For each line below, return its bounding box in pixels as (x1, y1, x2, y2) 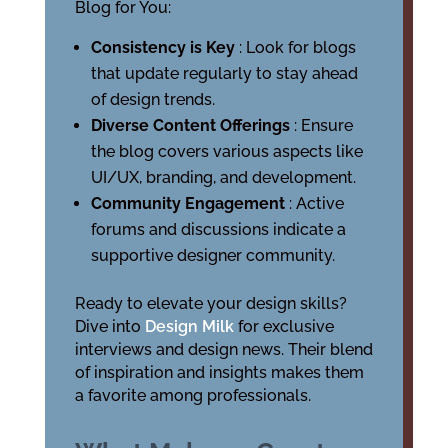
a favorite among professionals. (74, 386, 311, 405)
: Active (288, 194, 344, 213)
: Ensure (293, 116, 353, 135)
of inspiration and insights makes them (74, 363, 364, 382)
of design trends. (90, 90, 215, 109)
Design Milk (144, 317, 238, 336)
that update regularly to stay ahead (90, 64, 358, 83)
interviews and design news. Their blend (74, 340, 373, 359)
